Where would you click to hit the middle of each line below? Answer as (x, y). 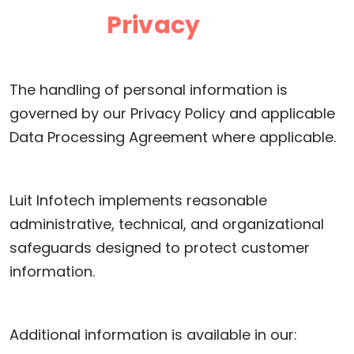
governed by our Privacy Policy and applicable (172, 113)
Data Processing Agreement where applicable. (173, 137)
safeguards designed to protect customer (160, 248)
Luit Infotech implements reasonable (138, 200)
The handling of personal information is (149, 90)
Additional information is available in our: (153, 335)
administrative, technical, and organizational (167, 224)
